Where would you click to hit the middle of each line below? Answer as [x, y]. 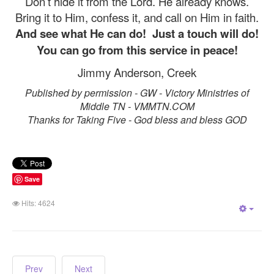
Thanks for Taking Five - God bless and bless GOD [137, 120]
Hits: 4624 [38, 203]
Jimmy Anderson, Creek [137, 72]
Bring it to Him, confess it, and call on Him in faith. [137, 17]
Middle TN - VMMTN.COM [137, 106]
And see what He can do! [82, 33]
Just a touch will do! [206, 33]
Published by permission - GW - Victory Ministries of [137, 93]
